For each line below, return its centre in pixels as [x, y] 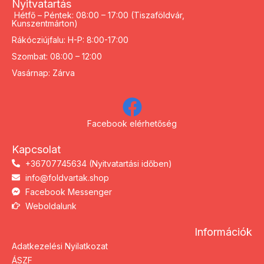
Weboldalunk [51, 206]
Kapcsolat [36, 149]
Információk [223, 232]
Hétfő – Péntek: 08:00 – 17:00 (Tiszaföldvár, [98, 15]
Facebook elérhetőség [132, 123]
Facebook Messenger [68, 192]
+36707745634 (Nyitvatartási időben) [98, 163]
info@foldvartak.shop [67, 177]
